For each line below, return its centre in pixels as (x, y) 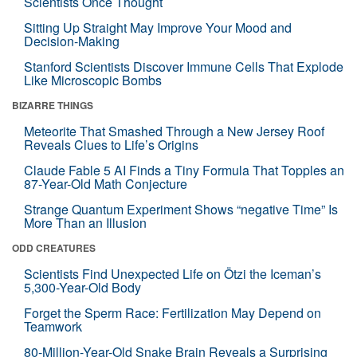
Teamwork (53, 326)
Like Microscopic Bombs (93, 80)
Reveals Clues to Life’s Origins (111, 145)
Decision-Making (72, 41)
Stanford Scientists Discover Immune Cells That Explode (184, 67)
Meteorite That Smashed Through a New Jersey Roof (174, 131)
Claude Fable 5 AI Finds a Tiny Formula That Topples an (184, 170)
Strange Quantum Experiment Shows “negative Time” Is (181, 209)
